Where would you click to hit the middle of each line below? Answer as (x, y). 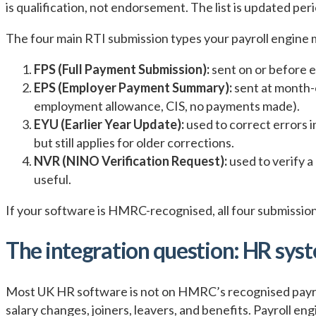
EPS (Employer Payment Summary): (133, 87)
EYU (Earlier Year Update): (109, 124)
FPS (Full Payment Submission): (122, 69)
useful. (53, 179)
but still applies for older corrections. (134, 142)
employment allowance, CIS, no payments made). (167, 105)
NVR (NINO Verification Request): (130, 160)
